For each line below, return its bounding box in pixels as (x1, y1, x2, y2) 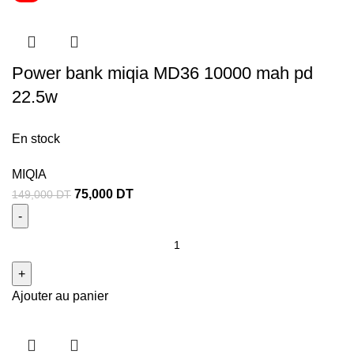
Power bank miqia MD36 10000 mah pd (12, 63, 313, 84)
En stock (12, 132, 60, 146)
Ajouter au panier (12, 289, 108, 303)
